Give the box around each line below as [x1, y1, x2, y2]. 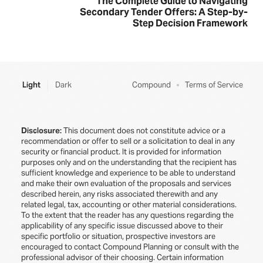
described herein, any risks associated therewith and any [21, 189, 218, 199]
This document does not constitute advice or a [63, 126, 225, 136]
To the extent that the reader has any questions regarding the [21, 210, 234, 220]
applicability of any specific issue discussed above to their [21, 221, 223, 231]
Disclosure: [21, 126, 63, 136]
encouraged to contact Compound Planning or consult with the [21, 242, 239, 252]
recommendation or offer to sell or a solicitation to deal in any [21, 136, 235, 146]
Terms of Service [185, 80, 243, 90]
